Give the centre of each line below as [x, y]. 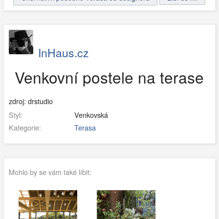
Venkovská [90, 115]
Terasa [85, 128]
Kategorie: [25, 128]
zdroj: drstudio [31, 101]
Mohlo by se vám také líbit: [50, 172]
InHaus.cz [63, 53]
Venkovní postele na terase [109, 77]
